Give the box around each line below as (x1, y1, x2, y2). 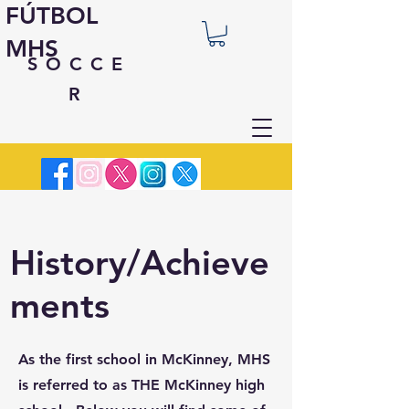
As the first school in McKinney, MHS (18, 351, 270, 368)
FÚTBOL (5, 2, 99, 30)
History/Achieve (10, 241, 269, 284)
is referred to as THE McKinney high (18, 376, 265, 393)
